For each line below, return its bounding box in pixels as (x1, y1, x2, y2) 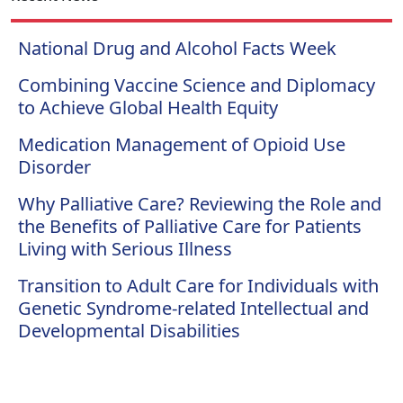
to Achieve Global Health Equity (18, 94, 278, 120)
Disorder (18, 154, 91, 179)
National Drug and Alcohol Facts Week (18, 35, 336, 60)
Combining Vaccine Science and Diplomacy (18, 72, 375, 97)
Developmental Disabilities (18, 318, 240, 343)
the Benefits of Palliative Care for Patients (18, 213, 362, 238)
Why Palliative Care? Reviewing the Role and (18, 191, 381, 216)
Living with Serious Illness (18, 236, 232, 261)
